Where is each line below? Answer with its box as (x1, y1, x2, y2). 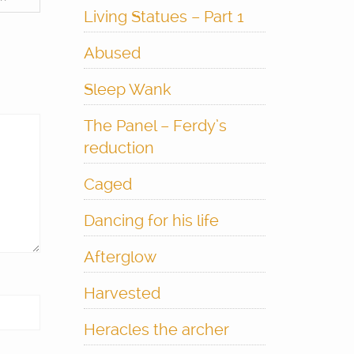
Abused (83, 43, 141, 62)
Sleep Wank (83, 80, 171, 99)
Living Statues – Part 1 (83, 7, 244, 26)
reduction (83, 138, 154, 157)
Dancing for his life (83, 211, 219, 230)
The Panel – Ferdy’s (83, 116, 227, 135)
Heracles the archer (83, 320, 229, 339)
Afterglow (83, 247, 156, 266)
